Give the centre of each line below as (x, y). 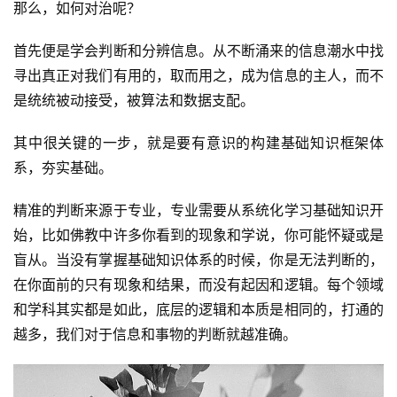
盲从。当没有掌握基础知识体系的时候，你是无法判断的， (198, 260)
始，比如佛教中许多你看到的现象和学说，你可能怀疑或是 (198, 235)
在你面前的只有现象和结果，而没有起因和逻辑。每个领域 (198, 284)
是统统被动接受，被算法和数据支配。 (134, 100)
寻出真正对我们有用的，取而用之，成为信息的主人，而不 (198, 75)
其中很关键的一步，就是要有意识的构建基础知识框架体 (198, 143)
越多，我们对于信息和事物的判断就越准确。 (155, 334)
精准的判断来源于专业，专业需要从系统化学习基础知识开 (198, 210)
